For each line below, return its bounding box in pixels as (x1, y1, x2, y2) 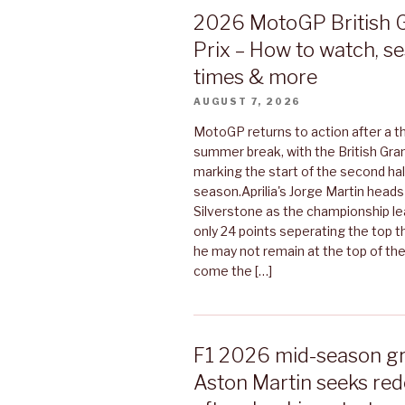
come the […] (193, 262, 272, 278)
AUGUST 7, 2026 (193, 95, 302, 107)
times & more (193, 64, 317, 89)
